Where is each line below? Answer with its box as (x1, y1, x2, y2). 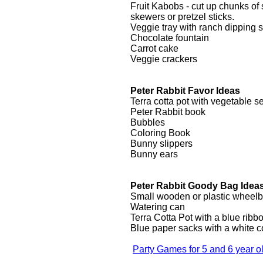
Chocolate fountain (130, 33, 209, 43)
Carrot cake (130, 43, 178, 53)
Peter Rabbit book (130, 107, 205, 117)
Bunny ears (130, 149, 178, 159)
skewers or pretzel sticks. (130, 12, 234, 22)
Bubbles (130, 117, 165, 127)
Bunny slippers (130, 139, 193, 149)
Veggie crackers (130, 54, 197, 64)
